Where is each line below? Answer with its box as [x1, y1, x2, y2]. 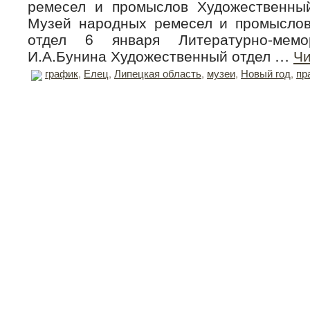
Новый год [241, 66, 291, 80]
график [45, 66, 78, 80]
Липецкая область [114, 66, 201, 80]
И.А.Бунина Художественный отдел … [28, 45, 293, 66]
